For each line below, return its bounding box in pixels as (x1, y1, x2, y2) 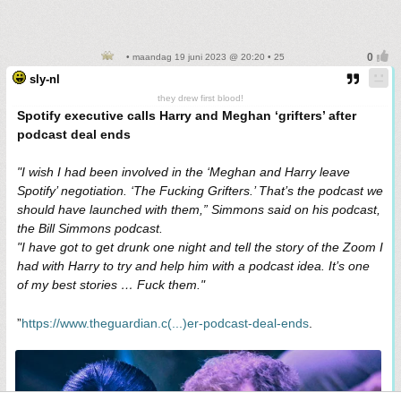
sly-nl (30, 72, 60, 86)
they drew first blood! (157, 92, 243, 103)
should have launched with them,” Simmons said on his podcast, (17, 201, 380, 217)
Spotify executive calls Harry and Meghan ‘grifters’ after (17, 107, 356, 123)
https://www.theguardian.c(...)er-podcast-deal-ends (21, 315, 309, 330)
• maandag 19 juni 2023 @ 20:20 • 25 (124, 51, 285, 62)
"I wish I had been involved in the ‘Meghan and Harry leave (17, 164, 350, 179)
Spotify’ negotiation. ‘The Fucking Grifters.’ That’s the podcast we (17, 183, 383, 198)
